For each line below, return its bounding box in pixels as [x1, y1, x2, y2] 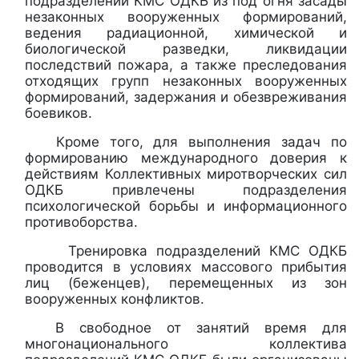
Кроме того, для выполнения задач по [25, 133, 347, 150]
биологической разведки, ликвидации [25, 40, 347, 57]
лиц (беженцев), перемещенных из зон [25, 274, 347, 291]
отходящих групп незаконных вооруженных [25, 72, 347, 89]
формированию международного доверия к [25, 149, 347, 166]
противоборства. [25, 213, 138, 230]
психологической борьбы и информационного [25, 197, 347, 214]
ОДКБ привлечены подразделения [25, 181, 347, 198]
